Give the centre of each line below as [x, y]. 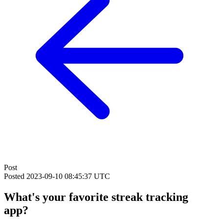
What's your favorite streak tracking [96, 197]
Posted [15, 176]
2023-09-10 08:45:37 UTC [68, 176]
